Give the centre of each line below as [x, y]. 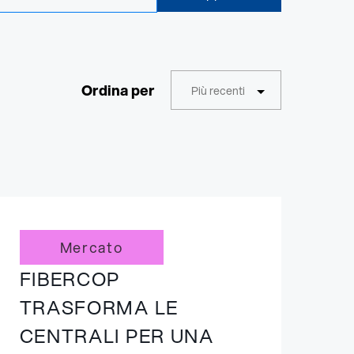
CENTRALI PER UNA [117, 336]
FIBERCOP [70, 279]
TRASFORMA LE [99, 307]
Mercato [91, 247]
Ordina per [118, 90]
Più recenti [218, 91]
